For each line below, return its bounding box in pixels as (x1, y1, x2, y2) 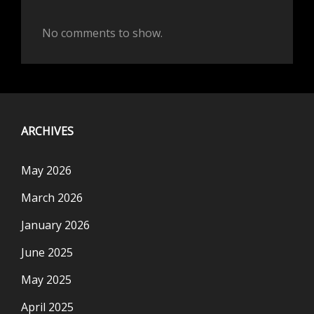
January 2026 (21, 217, 90, 233)
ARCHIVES (21, 123, 74, 139)
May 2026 (21, 163, 71, 178)
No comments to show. (42, 25, 163, 41)
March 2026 (21, 190, 83, 205)
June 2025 (21, 245, 73, 260)
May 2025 (21, 272, 71, 287)
